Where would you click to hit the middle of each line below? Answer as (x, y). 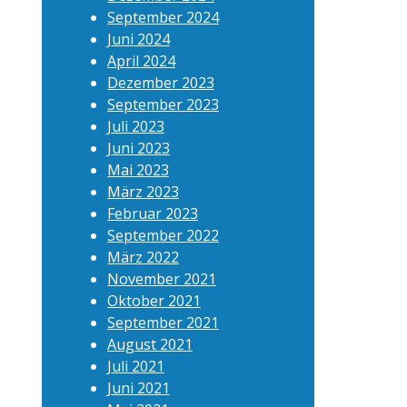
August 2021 (150, 344)
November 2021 (162, 279)
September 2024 (163, 17)
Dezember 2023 (161, 83)
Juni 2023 (139, 148)
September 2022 (163, 235)
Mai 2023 (138, 170)
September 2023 (163, 104)
